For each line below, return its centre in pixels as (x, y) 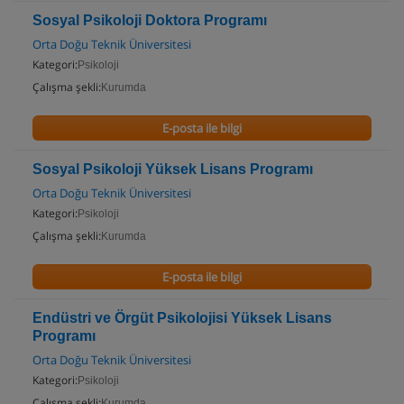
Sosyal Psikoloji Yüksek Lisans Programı (173, 169)
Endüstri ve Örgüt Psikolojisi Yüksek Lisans (182, 318)
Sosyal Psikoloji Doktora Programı (150, 20)
